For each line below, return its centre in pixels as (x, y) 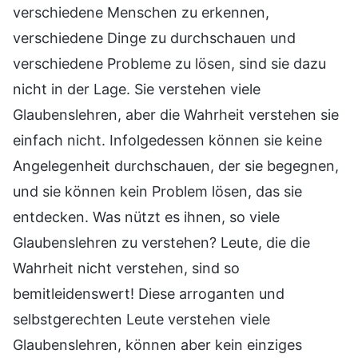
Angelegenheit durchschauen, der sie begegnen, (176, 166)
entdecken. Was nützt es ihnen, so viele (146, 217)
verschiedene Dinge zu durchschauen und (154, 38)
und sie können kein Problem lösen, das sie (157, 192)
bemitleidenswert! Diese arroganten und (149, 294)
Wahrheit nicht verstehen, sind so (126, 268)
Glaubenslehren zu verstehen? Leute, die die (161, 243)
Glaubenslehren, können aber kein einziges (157, 345)
